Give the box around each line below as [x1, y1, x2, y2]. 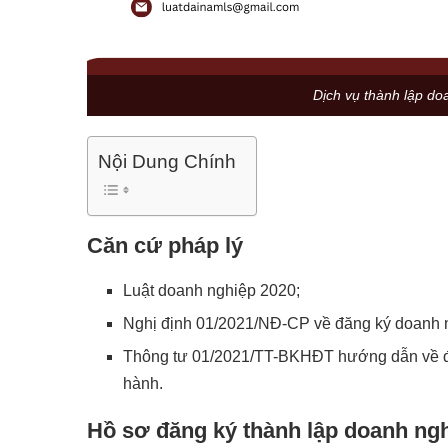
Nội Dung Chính [98, 150, 236, 172]
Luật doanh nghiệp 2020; [123, 281, 300, 299]
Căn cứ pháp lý [87, 232, 243, 258]
